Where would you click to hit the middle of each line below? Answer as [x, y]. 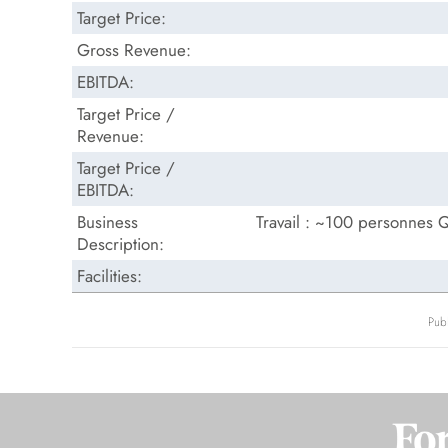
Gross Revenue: [134, 50]
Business [107, 222]
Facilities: [109, 276]
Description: [120, 244]
